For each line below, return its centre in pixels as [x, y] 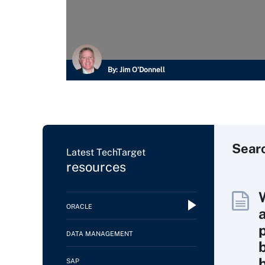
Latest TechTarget [106, 152]
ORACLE [79, 206]
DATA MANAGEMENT [100, 234]
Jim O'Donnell [142, 70]
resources [96, 167]
